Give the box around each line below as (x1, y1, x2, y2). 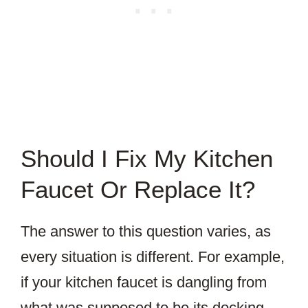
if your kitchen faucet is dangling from (21, 274, 267, 291)
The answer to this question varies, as (21, 223, 271, 241)
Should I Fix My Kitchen (21, 145, 273, 173)
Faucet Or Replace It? (21, 176, 255, 203)
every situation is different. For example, (21, 248, 285, 266)
